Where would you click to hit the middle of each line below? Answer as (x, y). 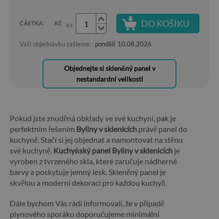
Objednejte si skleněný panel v (109, 68)
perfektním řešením (43, 129)
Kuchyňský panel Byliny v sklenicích (113, 150)
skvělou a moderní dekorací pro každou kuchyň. (88, 183)
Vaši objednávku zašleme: (56, 44)
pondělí (105, 44)
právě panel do (162, 129)
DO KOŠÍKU (165, 23)
